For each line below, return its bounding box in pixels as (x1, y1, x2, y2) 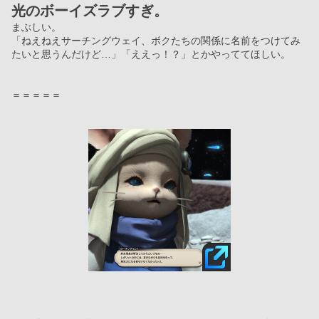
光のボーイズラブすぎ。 (11, 3, 168, 19)
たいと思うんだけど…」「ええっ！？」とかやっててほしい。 (11, 48, 291, 60)
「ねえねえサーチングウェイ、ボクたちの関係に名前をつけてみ (11, 35, 300, 46)
